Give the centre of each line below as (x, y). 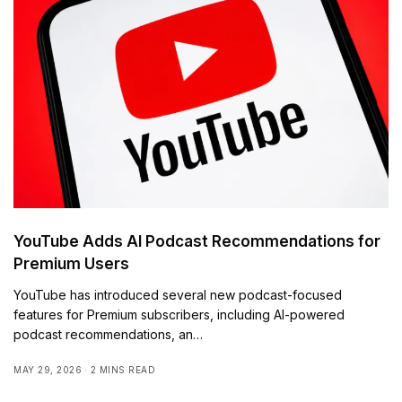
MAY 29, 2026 (48, 369)
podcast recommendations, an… (109, 334)
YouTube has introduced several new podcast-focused (178, 294)
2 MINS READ (122, 369)
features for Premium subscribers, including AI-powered (179, 314)
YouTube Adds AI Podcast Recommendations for (197, 241)
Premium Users (71, 263)
